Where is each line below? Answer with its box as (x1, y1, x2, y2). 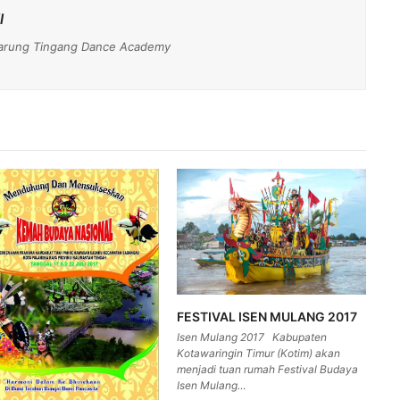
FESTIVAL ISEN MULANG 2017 (177, 309, 358, 325)
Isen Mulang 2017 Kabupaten (177, 330, 328, 345)
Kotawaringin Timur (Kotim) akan (177, 346, 341, 361)
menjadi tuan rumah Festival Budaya (177, 362, 359, 377)
